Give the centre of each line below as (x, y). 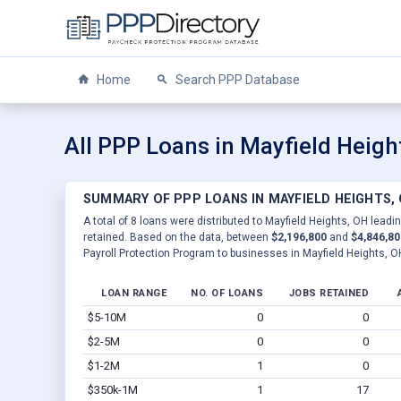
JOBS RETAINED (328, 293)
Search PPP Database (236, 80)
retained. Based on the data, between (177, 237)
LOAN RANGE (134, 293)
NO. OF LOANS (227, 293)
